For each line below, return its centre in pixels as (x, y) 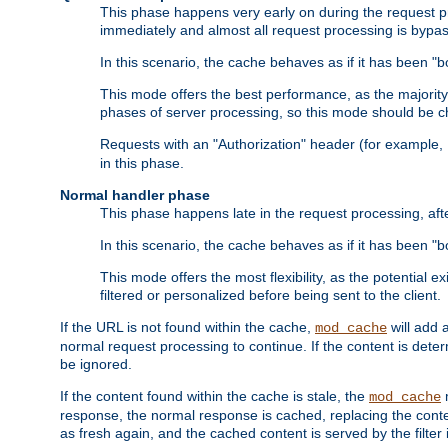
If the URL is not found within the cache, (187, 327)
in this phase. (142, 163)
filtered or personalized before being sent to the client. (270, 295)
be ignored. (96, 364)
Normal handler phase (135, 195)
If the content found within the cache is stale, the (214, 396)
